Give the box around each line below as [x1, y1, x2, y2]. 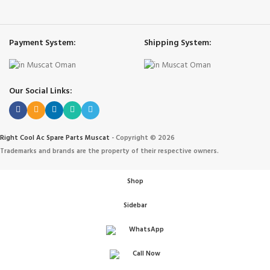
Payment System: [9, 36, 76, 51]
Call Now [133, 248, 160, 260]
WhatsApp [129, 224, 164, 236]
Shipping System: [144, 36, 212, 51]
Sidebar [123, 200, 147, 212]
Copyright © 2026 [116, 132, 175, 143]
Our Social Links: [9, 84, 72, 98]
